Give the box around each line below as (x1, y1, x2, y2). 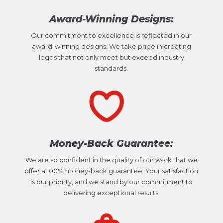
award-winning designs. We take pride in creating (31, 42, 191, 50)
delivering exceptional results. (63, 188, 160, 197)
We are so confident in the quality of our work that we (25, 155, 198, 164)
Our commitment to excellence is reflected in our (31, 31, 192, 39)
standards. (95, 64, 128, 72)
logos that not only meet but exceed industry (38, 53, 184, 61)
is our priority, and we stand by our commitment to (30, 177, 193, 186)
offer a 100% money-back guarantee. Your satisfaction (24, 166, 199, 175)
